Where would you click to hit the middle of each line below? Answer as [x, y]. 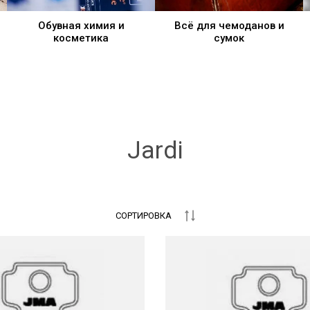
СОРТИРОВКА [143, 215]
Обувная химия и [81, 26]
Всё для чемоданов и [229, 26]
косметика [81, 38]
